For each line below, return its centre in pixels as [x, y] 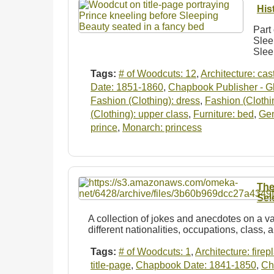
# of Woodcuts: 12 [157, 74]
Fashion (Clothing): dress [145, 101]
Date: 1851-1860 [127, 87]
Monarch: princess [162, 128]
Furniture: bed [224, 114]
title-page [111, 265]
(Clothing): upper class [139, 114]
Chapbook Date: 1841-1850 [196, 265]
